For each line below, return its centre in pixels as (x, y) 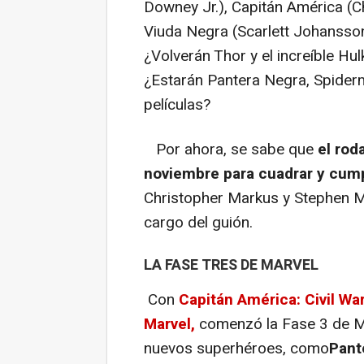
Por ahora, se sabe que (229, 150)
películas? (177, 105)
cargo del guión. (198, 223)
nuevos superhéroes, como (236, 349)
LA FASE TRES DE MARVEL (231, 266)
